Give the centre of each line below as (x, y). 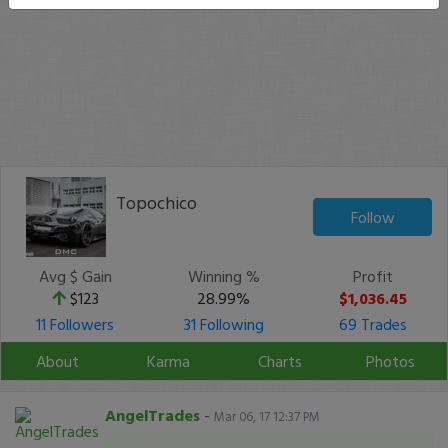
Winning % (223, 276)
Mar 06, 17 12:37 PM (267, 416)
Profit (372, 276)
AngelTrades (152, 415)
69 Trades (372, 324)
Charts (279, 361)
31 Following (223, 324)
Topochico (156, 202)
